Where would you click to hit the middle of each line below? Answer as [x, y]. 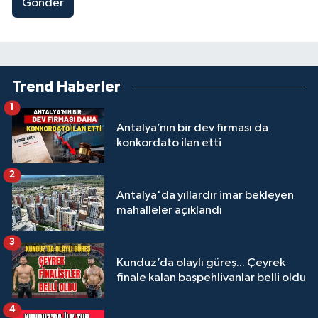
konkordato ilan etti [169, 143]
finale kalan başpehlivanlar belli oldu [211, 278]
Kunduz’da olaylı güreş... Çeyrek [201, 263]
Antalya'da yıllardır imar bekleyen [205, 195]
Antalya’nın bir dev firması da [192, 128]
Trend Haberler [66, 87]
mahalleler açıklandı [169, 210]
